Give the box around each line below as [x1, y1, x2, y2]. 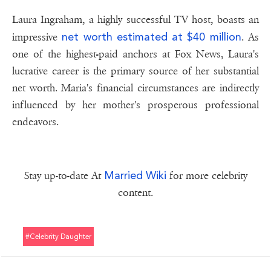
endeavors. [12, 116, 59, 129]
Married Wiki [103, 169, 166, 182]
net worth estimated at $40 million [62, 30, 241, 44]
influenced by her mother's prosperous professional [12, 99, 259, 112]
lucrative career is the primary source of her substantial [12, 65, 259, 78]
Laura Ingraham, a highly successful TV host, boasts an [12, 13, 259, 27]
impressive [12, 31, 62, 44]
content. [118, 186, 153, 200]
